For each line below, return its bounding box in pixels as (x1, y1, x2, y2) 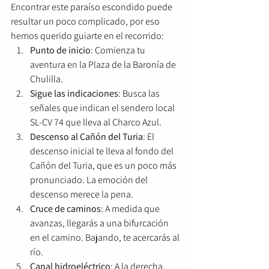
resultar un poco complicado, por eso (11, 14, 162, 28)
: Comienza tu (91, 43, 147, 56)
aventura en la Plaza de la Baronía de (30, 58, 178, 71)
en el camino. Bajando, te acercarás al (30, 231, 181, 244)
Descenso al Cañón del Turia (30, 130, 143, 143)
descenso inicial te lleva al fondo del (30, 144, 175, 157)
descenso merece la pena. (30, 187, 133, 201)
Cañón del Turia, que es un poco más (30, 159, 178, 172)
